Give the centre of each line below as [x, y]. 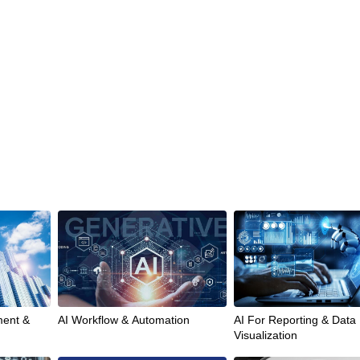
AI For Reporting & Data [295, 320]
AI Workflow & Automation [123, 320]
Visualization [266, 335]
